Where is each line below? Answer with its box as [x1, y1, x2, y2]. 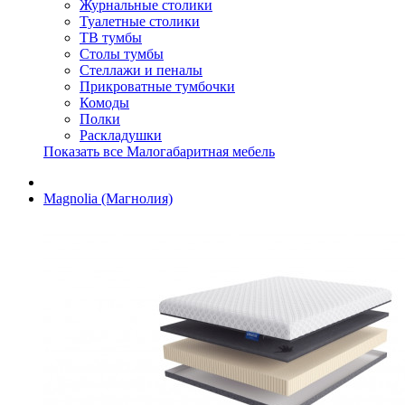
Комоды [80, 95, 129, 110]
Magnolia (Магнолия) [43, 191, 173, 206]
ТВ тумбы [80, 30, 142, 45]
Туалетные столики [80, 14, 200, 29]
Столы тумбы [80, 46, 164, 61]
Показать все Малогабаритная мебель [43, 144, 275, 159]
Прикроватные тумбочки [80, 79, 235, 94]
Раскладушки [80, 127, 162, 143]
